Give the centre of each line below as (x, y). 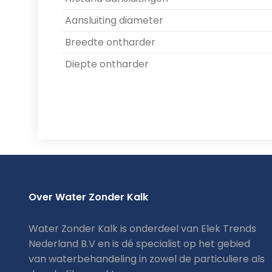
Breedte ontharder (110, 42)
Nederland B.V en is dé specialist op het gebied (139, 243)
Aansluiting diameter (114, 20)
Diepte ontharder (107, 64)
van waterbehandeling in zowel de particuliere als (146, 259)
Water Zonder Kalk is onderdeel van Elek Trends (142, 228)
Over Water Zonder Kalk (88, 197)
